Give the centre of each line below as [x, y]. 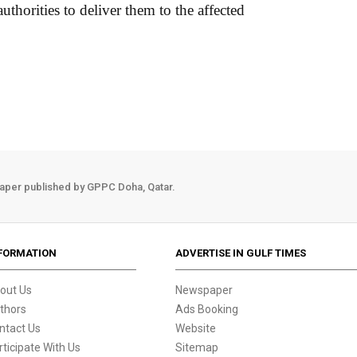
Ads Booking [207, 309]
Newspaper [204, 290]
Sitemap [197, 347]
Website [196, 328]
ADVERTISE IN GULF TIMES [241, 253]
